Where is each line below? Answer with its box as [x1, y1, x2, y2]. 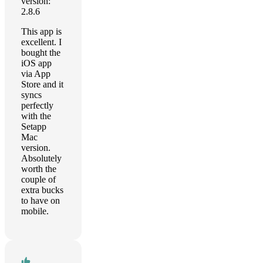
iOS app [21, 58, 52, 68]
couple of [21, 174, 56, 184]
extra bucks [21, 185, 63, 195]
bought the [21, 48, 60, 58]
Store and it [21, 79, 63, 89]
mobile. [21, 206, 49, 216]
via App [21, 69, 50, 79]
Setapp [21, 122, 46, 131]
